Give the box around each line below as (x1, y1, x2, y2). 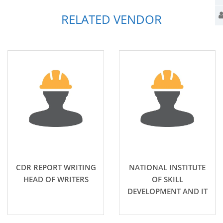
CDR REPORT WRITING (15, 162, 96, 173)
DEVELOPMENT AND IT (127, 186, 208, 197)
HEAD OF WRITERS (23, 174, 89, 185)
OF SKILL (151, 174, 183, 185)
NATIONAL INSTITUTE (129, 162, 206, 173)
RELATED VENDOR (61, 11, 162, 28)
